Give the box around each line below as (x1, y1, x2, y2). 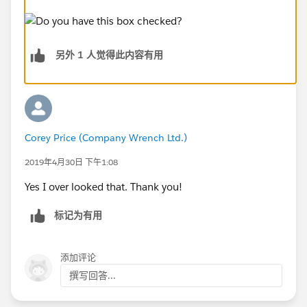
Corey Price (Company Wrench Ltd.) (25, 131, 187, 144)
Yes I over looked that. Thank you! (25, 180, 182, 193)
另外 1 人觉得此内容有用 (56, 49, 163, 62)
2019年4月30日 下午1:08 (25, 156, 118, 168)
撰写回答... (69, 269, 116, 282)
